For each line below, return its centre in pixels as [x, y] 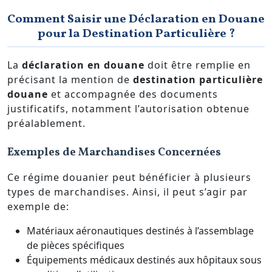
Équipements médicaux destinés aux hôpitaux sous [144, 260]
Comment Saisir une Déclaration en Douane [136, 20]
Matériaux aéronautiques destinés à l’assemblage [140, 231]
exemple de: [38, 207]
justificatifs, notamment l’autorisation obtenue [128, 108]
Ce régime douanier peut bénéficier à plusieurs [129, 178]
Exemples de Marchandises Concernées [114, 153]
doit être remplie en [198, 65]
